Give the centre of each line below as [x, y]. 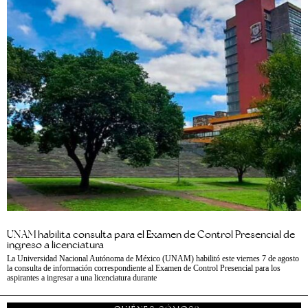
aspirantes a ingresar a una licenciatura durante [82, 277]
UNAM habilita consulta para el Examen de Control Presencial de [151, 234]
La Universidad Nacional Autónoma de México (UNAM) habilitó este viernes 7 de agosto [153, 258]
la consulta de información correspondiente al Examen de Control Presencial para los [144, 268]
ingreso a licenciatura [55, 244]
